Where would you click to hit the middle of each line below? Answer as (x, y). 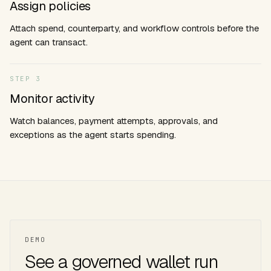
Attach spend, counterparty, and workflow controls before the (134, 28)
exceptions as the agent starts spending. (93, 135)
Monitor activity (52, 99)
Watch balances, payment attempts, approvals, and (114, 121)
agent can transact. (49, 42)
